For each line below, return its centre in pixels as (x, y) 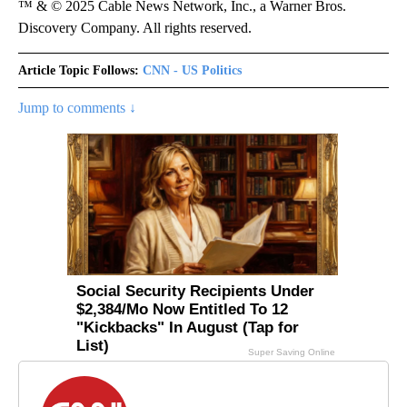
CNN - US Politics (192, 70)
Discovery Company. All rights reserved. (135, 28)
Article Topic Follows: (79, 70)
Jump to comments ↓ (77, 108)
